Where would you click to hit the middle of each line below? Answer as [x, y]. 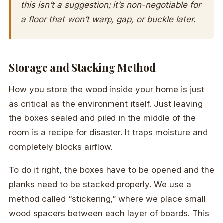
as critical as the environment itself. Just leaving [106, 104]
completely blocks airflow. [61, 147]
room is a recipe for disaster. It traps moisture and [108, 133]
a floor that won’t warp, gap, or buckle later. [108, 20]
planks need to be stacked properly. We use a [100, 184]
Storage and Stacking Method [82, 67]
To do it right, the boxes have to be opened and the [111, 170]
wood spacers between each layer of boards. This [109, 213]
